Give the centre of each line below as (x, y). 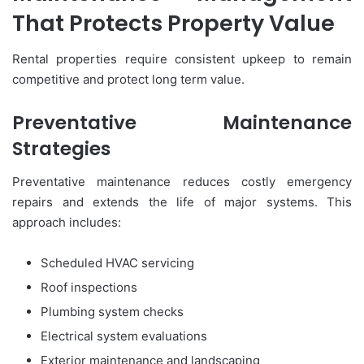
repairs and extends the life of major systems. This (182, 201)
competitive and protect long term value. (128, 80)
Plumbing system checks (112, 311)
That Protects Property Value (173, 23)
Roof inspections (89, 287)
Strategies (61, 149)
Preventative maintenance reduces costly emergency (182, 181)
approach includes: (67, 222)
